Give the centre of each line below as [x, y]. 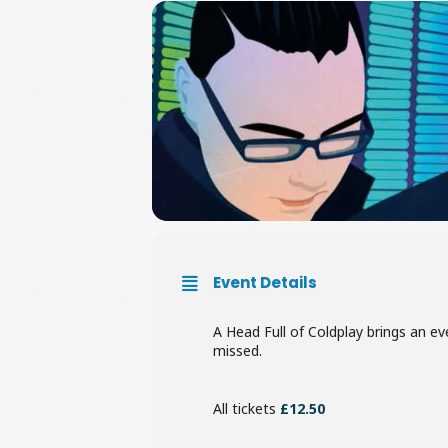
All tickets [246, 408]
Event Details [265, 282]
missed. [237, 350]
